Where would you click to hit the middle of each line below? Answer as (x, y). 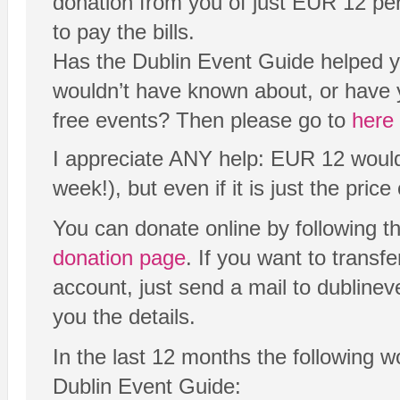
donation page (119, 258)
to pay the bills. (124, 32)
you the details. (124, 317)
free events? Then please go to (202, 121)
